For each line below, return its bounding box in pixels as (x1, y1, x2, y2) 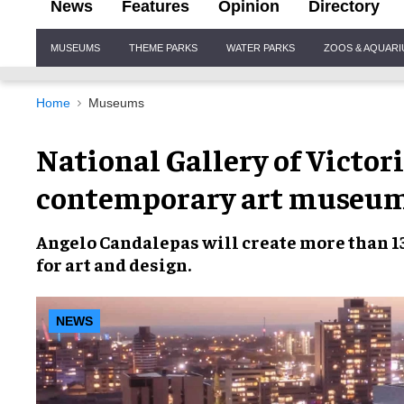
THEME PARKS (129, 41, 197, 53)
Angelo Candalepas (36, 230, 199, 252)
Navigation (36, 48, 104, 65)
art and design (62, 252, 188, 275)
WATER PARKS (226, 41, 295, 53)
